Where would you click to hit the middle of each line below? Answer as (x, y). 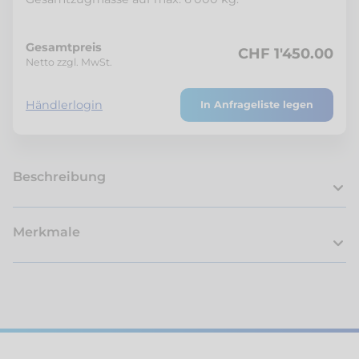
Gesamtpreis (64, 47)
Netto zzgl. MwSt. (69, 62)
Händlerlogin (64, 105)
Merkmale (46, 232)
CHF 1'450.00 (286, 54)
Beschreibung (59, 176)
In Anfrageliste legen (257, 104)
